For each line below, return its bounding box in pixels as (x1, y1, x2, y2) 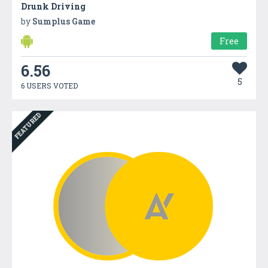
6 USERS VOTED (21, 80, 78, 90)
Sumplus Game (32, 15, 95, 27)
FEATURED (13, 111, 44, 141)
